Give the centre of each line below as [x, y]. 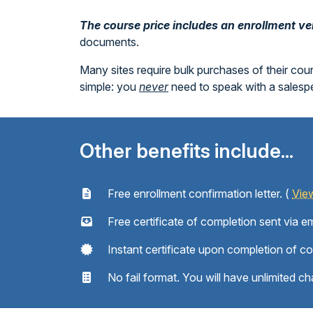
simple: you [109, 87]
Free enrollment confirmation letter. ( [198, 194]
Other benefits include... [187, 151]
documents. [109, 42]
